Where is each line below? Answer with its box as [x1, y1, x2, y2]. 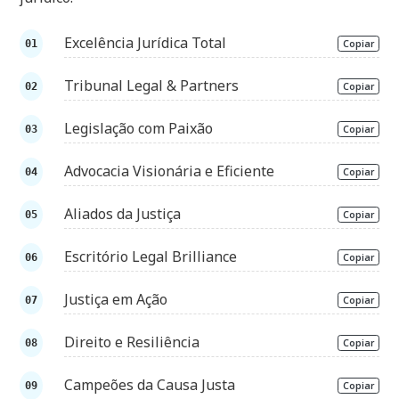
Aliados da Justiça [64, 204, 182, 224]
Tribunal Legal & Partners [64, 76, 240, 96]
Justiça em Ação [64, 289, 168, 310]
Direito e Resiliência [64, 332, 200, 353]
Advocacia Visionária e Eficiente [64, 161, 275, 182]
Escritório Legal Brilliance [64, 247, 238, 267]
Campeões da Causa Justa [64, 375, 236, 395]
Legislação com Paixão [64, 118, 214, 139]
